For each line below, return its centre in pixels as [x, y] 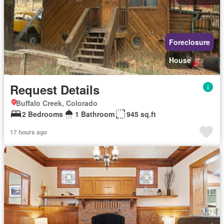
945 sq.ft [141, 114]
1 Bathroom [95, 114]
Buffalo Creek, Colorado [57, 103]
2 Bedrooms [42, 114]
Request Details [55, 89]
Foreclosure [189, 42]
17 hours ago [28, 132]
